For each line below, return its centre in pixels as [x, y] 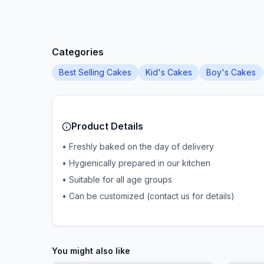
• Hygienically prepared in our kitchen [136, 163]
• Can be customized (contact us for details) [148, 196]
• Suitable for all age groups [117, 179]
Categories [78, 52]
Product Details [107, 126]
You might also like [91, 251]
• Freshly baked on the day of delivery [138, 146]
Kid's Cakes [169, 72]
